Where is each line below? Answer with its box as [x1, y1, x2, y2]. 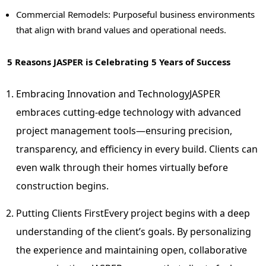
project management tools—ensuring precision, [16, 123, 232, 137]
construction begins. [16, 179, 109, 192]
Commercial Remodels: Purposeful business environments [16, 8, 255, 20]
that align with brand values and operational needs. [16, 23, 226, 36]
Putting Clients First [16, 206, 104, 220]
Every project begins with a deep [104, 206, 250, 220]
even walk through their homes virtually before [16, 160, 228, 174]
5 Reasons [7, 55, 53, 68]
